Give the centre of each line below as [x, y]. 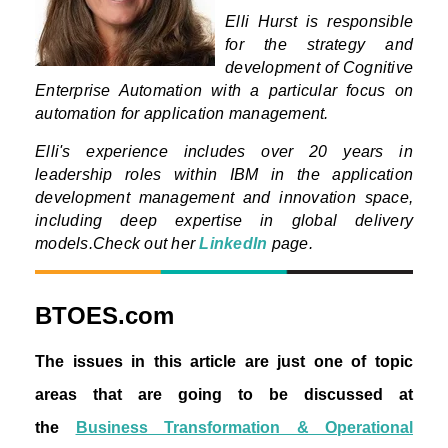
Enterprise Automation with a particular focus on [224, 91]
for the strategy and [319, 45]
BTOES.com [104, 316]
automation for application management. [182, 114]
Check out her [146, 244]
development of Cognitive [319, 68]
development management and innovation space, [224, 198]
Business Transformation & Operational [244, 428]
